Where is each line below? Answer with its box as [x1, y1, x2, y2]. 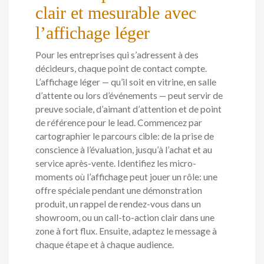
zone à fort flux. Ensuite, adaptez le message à [35, 226, 217, 237]
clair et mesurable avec [35, 3, 196, 23]
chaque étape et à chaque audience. [35, 239, 174, 250]
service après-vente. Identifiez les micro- [35, 158, 196, 169]
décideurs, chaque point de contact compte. [35, 63, 207, 74]
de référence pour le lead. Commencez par [35, 117, 202, 128]
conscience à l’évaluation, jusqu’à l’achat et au [35, 144, 212, 156]
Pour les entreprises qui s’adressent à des [35, 49, 199, 61]
